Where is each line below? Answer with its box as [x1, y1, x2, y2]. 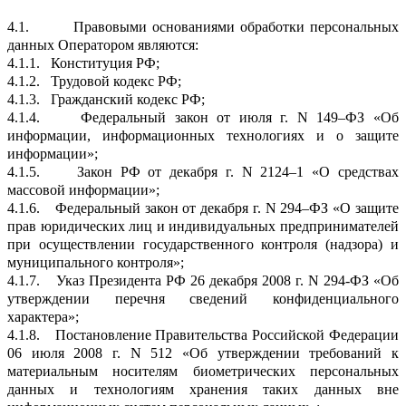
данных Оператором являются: [7, 37, 198, 53]
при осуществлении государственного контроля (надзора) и [7, 237, 399, 253]
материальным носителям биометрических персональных [7, 363, 399, 380]
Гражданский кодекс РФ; [51, 92, 205, 108]
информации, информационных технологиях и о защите [7, 128, 399, 144]
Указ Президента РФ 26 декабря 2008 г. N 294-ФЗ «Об [56, 273, 399, 289]
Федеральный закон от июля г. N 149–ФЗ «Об [81, 110, 400, 126]
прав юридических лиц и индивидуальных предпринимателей [7, 218, 399, 235]
